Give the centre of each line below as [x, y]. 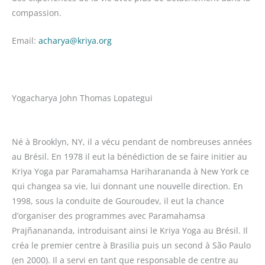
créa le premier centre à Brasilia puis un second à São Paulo [131, 245]
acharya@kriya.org [75, 40]
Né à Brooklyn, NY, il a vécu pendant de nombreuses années [132, 142]
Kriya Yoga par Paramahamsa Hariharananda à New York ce [130, 172]
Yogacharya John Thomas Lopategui [82, 98]
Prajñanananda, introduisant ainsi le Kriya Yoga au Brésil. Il [130, 231]
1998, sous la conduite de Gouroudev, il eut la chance [118, 201]
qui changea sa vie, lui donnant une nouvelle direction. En [127, 186]
